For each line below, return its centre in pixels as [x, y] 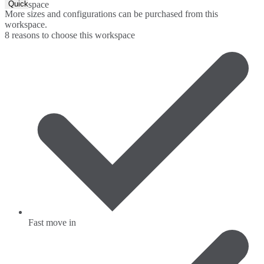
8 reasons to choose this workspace [70, 35]
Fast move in [52, 223]
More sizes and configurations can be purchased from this [111, 14]
